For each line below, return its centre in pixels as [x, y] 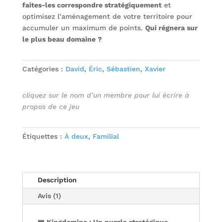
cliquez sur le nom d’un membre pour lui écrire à [106, 95]
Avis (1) [49, 195]
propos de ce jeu [51, 106]
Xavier [155, 69]
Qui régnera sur [171, 28]
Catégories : [44, 69]
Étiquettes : [43, 136]
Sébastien [123, 69]
